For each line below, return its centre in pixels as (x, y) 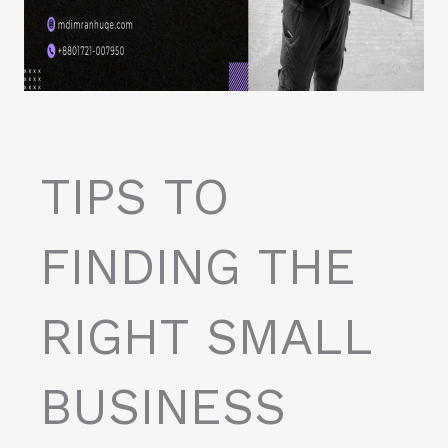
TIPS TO (134, 197)
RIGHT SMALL (206, 337)
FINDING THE (198, 267)
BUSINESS (163, 407)
